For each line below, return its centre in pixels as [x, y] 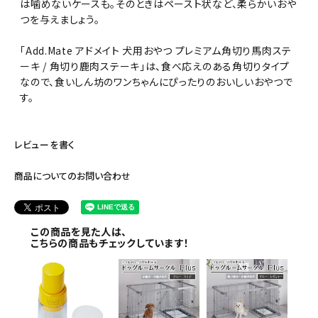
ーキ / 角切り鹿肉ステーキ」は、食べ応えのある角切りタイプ [155, 66]
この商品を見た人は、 [79, 232]
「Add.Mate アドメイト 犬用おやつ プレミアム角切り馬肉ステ [156, 50]
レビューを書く [45, 144]
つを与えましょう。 [60, 19]
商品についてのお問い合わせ [72, 175]
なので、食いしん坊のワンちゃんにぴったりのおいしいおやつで [157, 81]
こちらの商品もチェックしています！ [110, 243]
